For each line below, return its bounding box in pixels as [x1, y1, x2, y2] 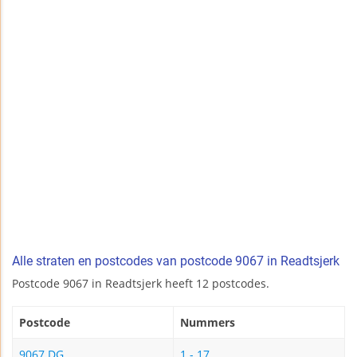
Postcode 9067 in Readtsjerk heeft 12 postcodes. [12, 276, 269, 292]
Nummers [180, 315, 235, 331]
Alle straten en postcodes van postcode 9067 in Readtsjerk [12, 253, 339, 269]
